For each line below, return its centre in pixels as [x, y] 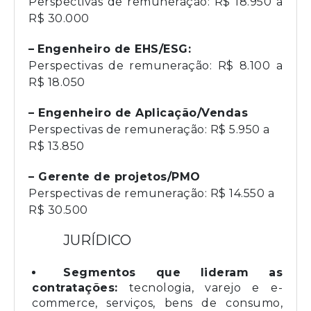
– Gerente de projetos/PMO [115, 176]
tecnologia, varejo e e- [200, 287]
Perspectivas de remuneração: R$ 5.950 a [149, 129]
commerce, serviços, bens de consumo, [157, 303]
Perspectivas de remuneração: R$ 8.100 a [155, 65]
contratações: [75, 287]
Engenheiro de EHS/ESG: [114, 49]
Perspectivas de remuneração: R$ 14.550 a [151, 193]
